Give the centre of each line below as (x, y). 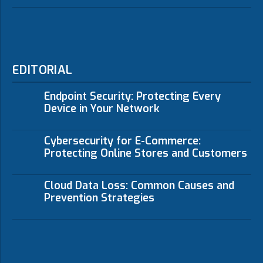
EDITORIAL (43, 70)
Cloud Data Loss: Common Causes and (139, 185)
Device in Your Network (102, 109)
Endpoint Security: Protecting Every (132, 96)
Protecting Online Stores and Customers (145, 153)
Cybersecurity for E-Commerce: (122, 141)
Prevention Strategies (99, 198)
